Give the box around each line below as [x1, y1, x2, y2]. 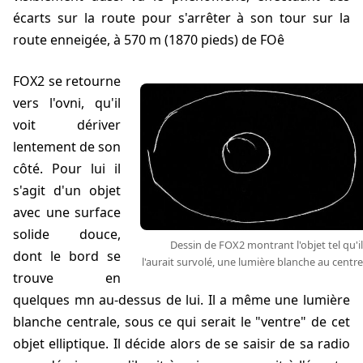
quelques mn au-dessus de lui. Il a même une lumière [13, 291, 350, 310]
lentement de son [13, 138, 121, 156]
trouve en [13, 269, 121, 288]
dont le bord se [13, 247, 121, 266]
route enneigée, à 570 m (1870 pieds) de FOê [13, 31, 284, 49]
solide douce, [13, 225, 121, 244]
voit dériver [13, 116, 121, 135]
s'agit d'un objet [13, 181, 121, 200]
